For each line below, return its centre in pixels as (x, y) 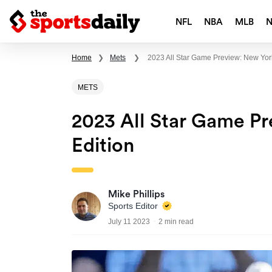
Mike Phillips (136, 195)
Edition (103, 146)
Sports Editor (134, 206)
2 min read (176, 222)
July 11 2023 (129, 222)
